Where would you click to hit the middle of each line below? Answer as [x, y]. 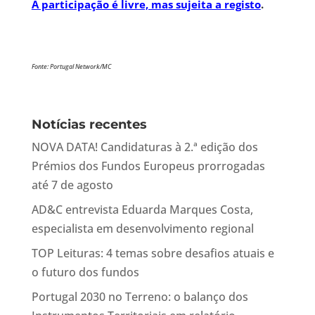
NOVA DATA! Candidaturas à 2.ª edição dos [144, 147]
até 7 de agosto [72, 185]
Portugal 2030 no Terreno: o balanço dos [140, 297]
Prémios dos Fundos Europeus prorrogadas [148, 166]
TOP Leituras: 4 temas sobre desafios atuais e [153, 253]
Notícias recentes [89, 124]
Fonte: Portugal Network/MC [71, 66]
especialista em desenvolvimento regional [142, 229]
